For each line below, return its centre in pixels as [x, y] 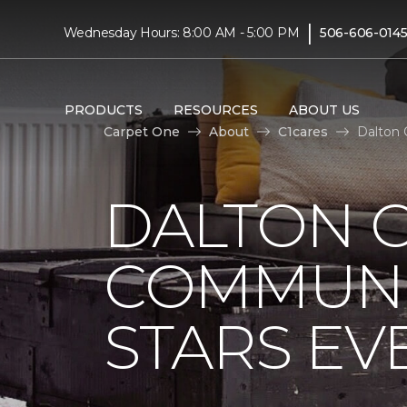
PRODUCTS [103, 109]
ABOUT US [324, 109]
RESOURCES [215, 109]
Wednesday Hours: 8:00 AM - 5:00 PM [181, 32]
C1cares [303, 131]
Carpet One [142, 131]
